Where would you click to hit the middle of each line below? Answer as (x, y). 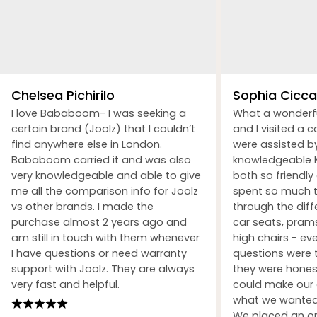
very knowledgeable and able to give (106, 175)
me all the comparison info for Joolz (105, 191)
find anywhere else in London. (87, 144)
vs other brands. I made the (82, 206)
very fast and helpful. (65, 284)
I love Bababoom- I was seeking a (99, 113)
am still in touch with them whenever (105, 237)
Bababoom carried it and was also (101, 160)
